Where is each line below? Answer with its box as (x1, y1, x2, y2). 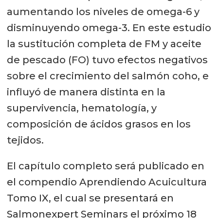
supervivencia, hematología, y (6, 102, 157, 114)
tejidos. (6, 134, 44, 146)
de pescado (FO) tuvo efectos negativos (6, 54, 208, 66)
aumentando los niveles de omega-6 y (6, 6, 200, 18)
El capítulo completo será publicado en (6, 160, 204, 172)
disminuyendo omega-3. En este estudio (6, 22, 211, 34)
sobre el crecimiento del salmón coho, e (6, 70, 209, 82)
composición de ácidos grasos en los (6, 118, 191, 130)
